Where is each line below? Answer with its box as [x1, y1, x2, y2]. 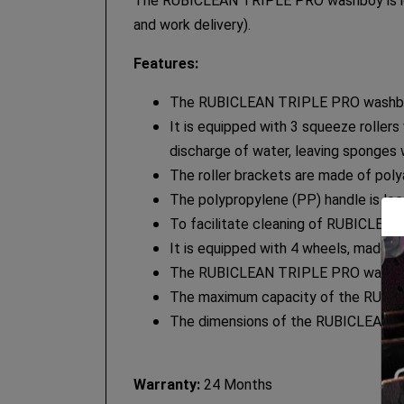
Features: [133, 54, 202, 72]
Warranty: [133, 375, 200, 393]
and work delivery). [133, 15, 251, 33]
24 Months [200, 375, 272, 393]
